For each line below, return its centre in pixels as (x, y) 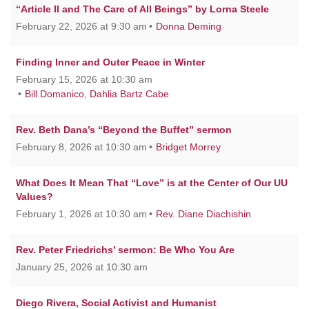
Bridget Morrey (188, 147)
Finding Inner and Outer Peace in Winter (110, 62)
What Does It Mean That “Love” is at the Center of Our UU (152, 182)
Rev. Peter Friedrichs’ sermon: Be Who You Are (125, 249)
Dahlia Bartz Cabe (129, 93)
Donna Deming (189, 26)
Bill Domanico (54, 93)
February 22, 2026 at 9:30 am (81, 26)
